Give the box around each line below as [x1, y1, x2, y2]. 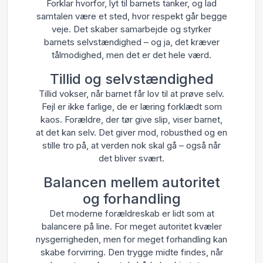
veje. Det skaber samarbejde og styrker [52, 23, 211, 35]
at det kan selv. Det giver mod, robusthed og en [36, 127, 227, 138]
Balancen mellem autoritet [43, 174, 220, 191]
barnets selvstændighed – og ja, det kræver [43, 36, 220, 48]
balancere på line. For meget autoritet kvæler [41, 221, 222, 232]
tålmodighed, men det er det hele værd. [52, 49, 211, 60]
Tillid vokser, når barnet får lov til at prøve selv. [39, 88, 224, 99]
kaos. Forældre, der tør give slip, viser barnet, [41, 114, 222, 125]
